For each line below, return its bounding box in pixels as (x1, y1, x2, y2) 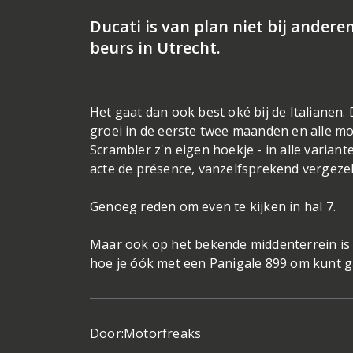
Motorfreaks (124, 325, 202, 342)
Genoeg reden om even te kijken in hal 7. (90, 198, 336, 215)
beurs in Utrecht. (90, 37, 221, 58)
